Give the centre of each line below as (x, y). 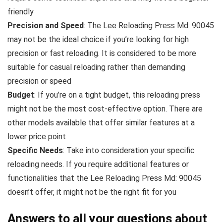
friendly (21, 11)
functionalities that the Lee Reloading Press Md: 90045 (104, 178)
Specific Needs (35, 150)
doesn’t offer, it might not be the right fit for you (92, 192)
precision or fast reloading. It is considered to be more (102, 53)
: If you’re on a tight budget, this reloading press (117, 95)
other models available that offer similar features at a (101, 122)
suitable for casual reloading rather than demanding (96, 67)
